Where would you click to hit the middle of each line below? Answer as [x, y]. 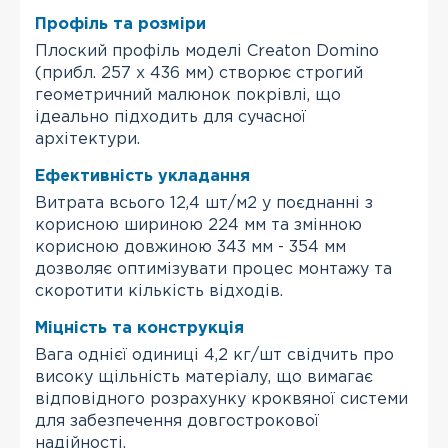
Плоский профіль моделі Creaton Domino [207, 51]
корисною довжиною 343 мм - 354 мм [190, 247]
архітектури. [87, 139]
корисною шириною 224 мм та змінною [198, 225]
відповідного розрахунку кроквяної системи [221, 399]
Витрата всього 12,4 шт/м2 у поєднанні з [204, 203]
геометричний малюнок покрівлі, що [188, 95]
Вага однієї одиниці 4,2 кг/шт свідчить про [214, 355]
